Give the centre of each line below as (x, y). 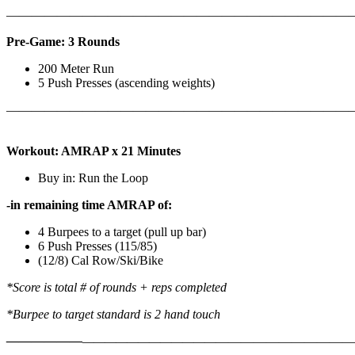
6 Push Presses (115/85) (99, 246)
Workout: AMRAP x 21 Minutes (95, 151)
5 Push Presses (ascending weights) (128, 83)
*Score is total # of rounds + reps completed (118, 288)
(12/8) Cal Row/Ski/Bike (101, 261)
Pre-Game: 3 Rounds (65, 42)
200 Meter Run (78, 69)
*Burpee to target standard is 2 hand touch (113, 315)
